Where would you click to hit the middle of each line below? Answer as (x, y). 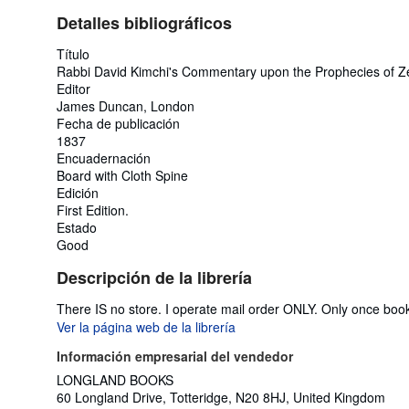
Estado (77, 227)
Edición (78, 192)
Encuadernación (104, 157)
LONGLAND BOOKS (115, 379)
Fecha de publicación (118, 123)
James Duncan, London (126, 105)
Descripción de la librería (154, 277)
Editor (73, 88)
